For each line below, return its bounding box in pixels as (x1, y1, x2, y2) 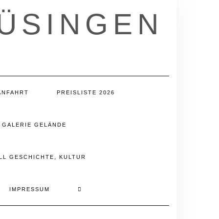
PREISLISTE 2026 (57, 89, 115, 95)
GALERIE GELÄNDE (1, 122, 66, 128)
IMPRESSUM (9, 186, 50, 192)
